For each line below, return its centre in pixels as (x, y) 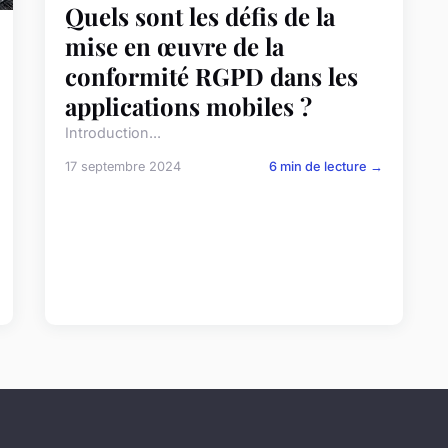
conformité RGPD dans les (212, 75)
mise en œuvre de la (175, 45)
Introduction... (113, 132)
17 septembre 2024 (123, 166)
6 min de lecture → (325, 166)
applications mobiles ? (189, 105)
